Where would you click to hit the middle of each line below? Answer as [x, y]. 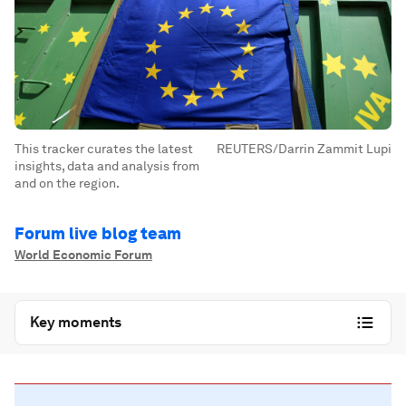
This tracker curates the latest [104, 149]
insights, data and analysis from [107, 166]
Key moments [76, 322]
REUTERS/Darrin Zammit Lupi [304, 149]
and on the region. [67, 183]
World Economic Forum [83, 255]
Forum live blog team [98, 233]
